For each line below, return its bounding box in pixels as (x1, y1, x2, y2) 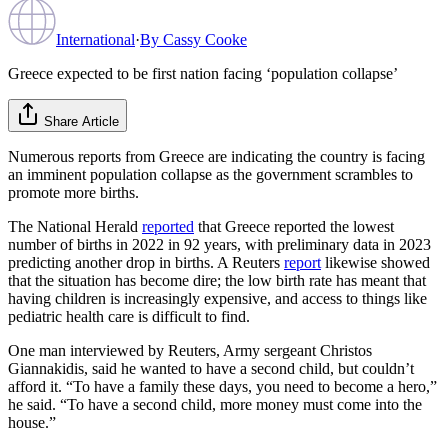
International (56, 30, 135, 48)
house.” (8, 413, 56, 431)
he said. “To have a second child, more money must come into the (8, 395, 422, 413)
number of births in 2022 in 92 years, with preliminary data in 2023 (8, 235, 431, 253)
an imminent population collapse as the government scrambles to (8, 165, 413, 183)
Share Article (44, 113, 119, 129)
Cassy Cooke (163, 30, 247, 48)
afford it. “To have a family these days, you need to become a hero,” (8, 377, 437, 395)
